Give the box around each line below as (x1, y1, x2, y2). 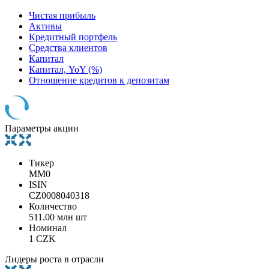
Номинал (29, 222, 67, 233)
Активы (29, 20, 62, 31)
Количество (29, 201, 77, 211)
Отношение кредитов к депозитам (29, 74, 169, 85)
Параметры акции (5, 122, 79, 133)
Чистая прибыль (29, 10, 95, 20)
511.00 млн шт (29, 211, 87, 222)
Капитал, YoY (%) (29, 64, 102, 74)
